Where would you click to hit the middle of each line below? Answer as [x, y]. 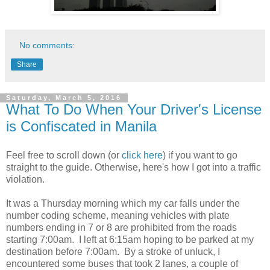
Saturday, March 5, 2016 [64, 98]
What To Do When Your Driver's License [134, 110]
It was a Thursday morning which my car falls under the [123, 204]
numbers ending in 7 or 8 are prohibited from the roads [121, 228]
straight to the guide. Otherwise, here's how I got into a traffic [133, 168]
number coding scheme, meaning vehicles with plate [118, 216]
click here [142, 155]
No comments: [47, 46]
